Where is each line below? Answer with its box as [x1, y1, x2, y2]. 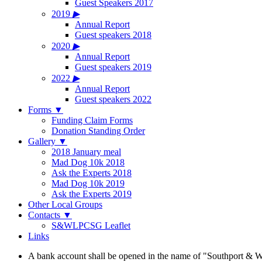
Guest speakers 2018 [75, 30, 151, 40]
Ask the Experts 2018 [51, 168, 132, 178]
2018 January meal [51, 147, 121, 157]
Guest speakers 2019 [75, 62, 151, 72]
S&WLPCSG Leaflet [51, 220, 130, 230]
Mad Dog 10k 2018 [51, 157, 125, 167]
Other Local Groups [28, 199, 102, 209]
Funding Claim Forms [51, 115, 133, 125]
